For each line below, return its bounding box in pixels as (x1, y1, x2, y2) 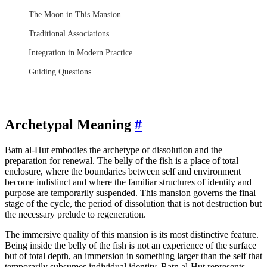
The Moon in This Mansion (29, 9, 121, 19)
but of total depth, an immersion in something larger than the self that (5, 250, 262, 261)
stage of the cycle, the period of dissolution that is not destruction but (5, 198, 262, 209)
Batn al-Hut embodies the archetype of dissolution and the (5, 144, 222, 155)
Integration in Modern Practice (29, 47, 132, 57)
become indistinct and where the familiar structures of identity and (5, 176, 252, 187)
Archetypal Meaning (5, 116, 135, 132)
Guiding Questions (29, 66, 91, 76)
